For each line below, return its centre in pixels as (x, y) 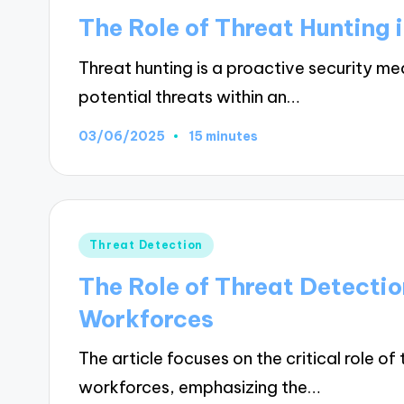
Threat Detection (146, 244)
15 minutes (224, 137)
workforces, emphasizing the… (200, 388)
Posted (106, 242)
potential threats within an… (189, 96)
